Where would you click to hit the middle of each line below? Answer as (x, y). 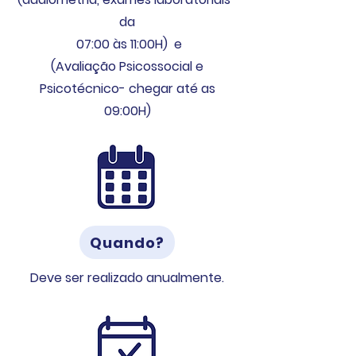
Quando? (127, 242)
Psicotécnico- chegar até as (127, 89)
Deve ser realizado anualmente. (127, 278)
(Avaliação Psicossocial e (127, 66)
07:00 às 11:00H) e (127, 44)
